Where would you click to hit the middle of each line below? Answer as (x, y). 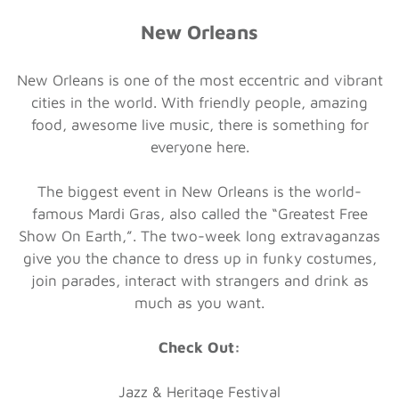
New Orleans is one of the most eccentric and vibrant (199, 80)
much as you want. (199, 302)
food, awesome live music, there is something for (199, 124)
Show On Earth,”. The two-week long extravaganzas (199, 236)
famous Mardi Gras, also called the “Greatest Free (199, 213)
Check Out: (199, 347)
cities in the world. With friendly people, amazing (199, 102)
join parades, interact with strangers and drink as (199, 280)
